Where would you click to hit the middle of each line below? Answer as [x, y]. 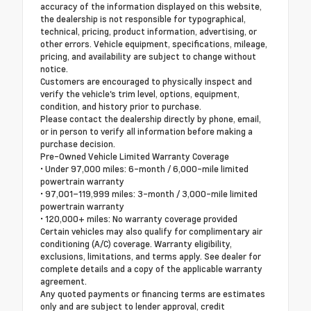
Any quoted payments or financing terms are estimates [153, 294]
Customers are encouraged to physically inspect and [146, 82]
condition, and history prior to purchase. [121, 107]
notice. [54, 69]
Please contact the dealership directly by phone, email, [151, 119]
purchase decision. [78, 144]
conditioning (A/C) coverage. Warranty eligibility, [136, 244]
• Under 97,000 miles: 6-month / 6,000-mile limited [144, 169]
